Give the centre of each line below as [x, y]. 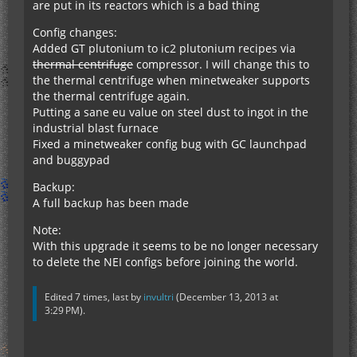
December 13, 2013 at [229, 297]
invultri [159, 297]
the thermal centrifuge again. [111, 96]
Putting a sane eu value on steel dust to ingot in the [171, 112]
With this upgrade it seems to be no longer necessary [175, 246]
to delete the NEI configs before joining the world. [165, 262]
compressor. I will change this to [221, 65]
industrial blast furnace [96, 128]
